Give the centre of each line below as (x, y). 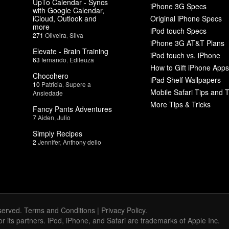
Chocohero (51, 75)
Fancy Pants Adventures (72, 109)
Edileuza (82, 59)
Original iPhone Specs (186, 18)
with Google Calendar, (68, 10)
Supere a (78, 84)
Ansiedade (48, 93)
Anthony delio (82, 142)
